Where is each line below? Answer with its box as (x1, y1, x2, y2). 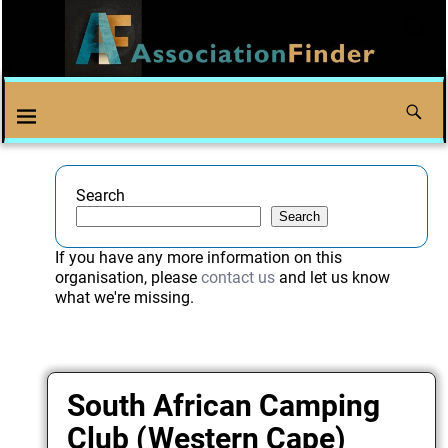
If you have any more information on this (54, 248, 342, 268)
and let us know (274, 268, 390, 288)
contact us (200, 268, 275, 288)
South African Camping (67, 387, 381, 423)
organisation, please (54, 268, 201, 288)
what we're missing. (54, 288, 194, 308)
